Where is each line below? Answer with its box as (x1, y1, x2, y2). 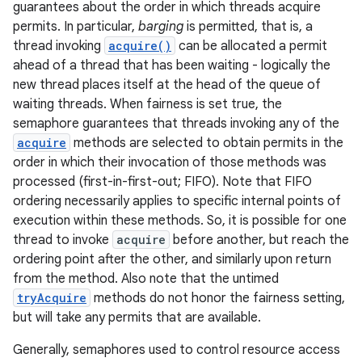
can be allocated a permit (175, 38, 327, 54)
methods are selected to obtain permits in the (70, 135, 343, 151)
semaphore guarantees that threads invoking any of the (13, 116, 339, 132)
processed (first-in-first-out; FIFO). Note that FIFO (13, 174, 312, 190)
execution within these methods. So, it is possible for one (13, 213, 347, 229)
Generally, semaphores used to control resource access (13, 342, 340, 358)
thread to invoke (13, 232, 112, 248)
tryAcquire (17, 290, 86, 305)
